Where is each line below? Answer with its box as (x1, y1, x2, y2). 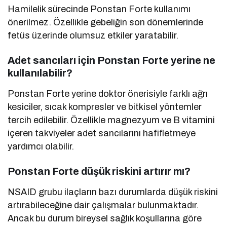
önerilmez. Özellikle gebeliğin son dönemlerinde (8, 17, 204, 28)
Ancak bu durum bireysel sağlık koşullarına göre (8, 213, 202, 224)
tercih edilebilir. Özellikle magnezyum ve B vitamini (8, 115, 215, 126)
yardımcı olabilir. (8, 141, 74, 152)
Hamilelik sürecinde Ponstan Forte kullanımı (8, 4, 191, 15)
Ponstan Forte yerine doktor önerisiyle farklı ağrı (8, 89, 208, 99)
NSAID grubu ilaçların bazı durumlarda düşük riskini (8, 187, 218, 198)
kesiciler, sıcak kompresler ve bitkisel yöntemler (8, 102, 202, 112)
